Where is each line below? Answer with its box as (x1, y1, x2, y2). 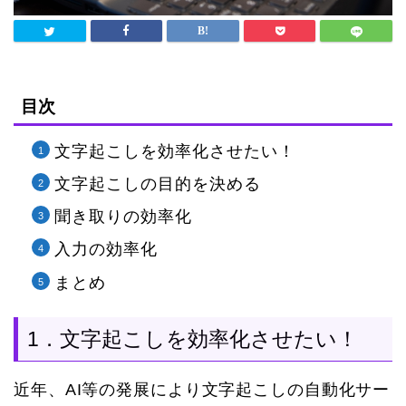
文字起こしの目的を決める (54, 174, 261, 193)
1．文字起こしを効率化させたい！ (27, 327, 358, 352)
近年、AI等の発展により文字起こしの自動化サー (14, 381, 391, 400)
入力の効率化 (54, 240, 158, 259)
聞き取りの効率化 (54, 208, 192, 227)
